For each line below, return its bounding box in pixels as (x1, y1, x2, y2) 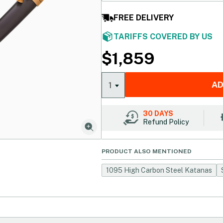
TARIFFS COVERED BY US (113, 31, 213, 41)
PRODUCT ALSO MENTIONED (102, 148, 192, 155)
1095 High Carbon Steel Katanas (106, 166, 212, 174)
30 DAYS (142, 110, 173, 118)
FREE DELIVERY (113, 12, 174, 22)
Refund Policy (142, 118, 189, 126)
